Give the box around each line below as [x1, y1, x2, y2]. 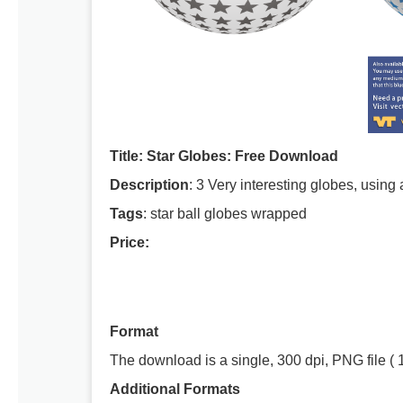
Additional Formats [110, 381, 240, 398]
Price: [110, 235, 149, 251]
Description [110, 177, 189, 193]
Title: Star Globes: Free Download [110, 148, 338, 165]
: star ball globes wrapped [143, 206, 307, 222]
